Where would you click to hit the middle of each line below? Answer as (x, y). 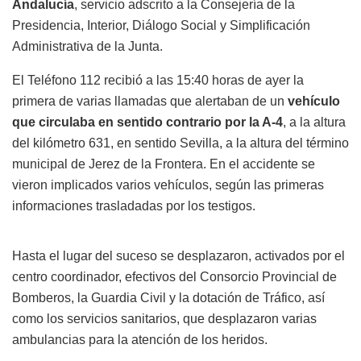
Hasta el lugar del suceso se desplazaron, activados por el (178, 255)
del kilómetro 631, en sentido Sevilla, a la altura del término (180, 143)
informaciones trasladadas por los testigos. (134, 205)
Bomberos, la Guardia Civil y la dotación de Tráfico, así (168, 297)
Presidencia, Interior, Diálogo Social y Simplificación (161, 25)
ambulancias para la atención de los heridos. (140, 339)
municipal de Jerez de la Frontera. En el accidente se (164, 164)
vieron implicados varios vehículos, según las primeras (168, 185)
